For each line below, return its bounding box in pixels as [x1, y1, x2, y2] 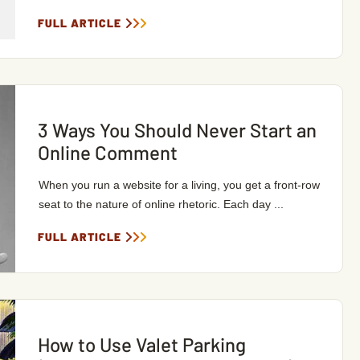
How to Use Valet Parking [37, 333, 246, 356]
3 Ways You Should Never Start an [37, 118, 317, 141]
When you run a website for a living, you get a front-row [38, 178, 320, 191]
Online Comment [37, 141, 178, 164]
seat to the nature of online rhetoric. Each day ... [38, 198, 284, 211]
